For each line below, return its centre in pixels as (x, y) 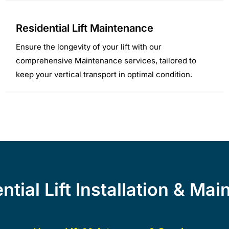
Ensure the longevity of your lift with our (89, 47)
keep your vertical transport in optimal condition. (104, 74)
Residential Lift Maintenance (85, 28)
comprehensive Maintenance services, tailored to (106, 60)
